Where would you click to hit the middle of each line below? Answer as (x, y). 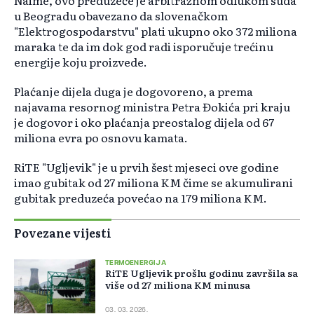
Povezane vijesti (63, 233)
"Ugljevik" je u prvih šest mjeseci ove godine (161, 167)
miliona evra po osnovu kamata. (101, 138)
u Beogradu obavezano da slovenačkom (121, 16)
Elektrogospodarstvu (76, 31)
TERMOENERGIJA (136, 263)
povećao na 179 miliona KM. (192, 198)
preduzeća (87, 198)
